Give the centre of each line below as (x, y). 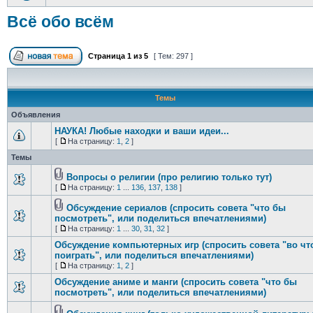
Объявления (35, 115)
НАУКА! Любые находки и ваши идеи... (141, 131)
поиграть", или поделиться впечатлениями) (154, 255)
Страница (106, 56)
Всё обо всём (60, 22)
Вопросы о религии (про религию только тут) (169, 177)
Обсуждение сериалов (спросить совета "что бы (176, 208)
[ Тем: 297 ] (173, 56)
